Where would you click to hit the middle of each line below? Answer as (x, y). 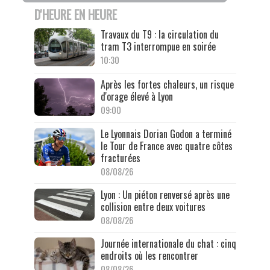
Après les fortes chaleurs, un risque (167, 84)
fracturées (120, 158)
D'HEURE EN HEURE (75, 15)
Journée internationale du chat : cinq (168, 244)
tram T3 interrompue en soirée (158, 47)
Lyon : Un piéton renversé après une (165, 195)
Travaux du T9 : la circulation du (159, 35)
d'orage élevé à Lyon (137, 96)
